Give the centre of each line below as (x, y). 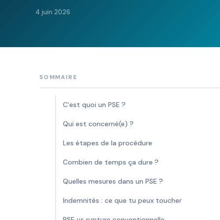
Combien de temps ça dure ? (111, 162)
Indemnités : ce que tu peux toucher (122, 200)
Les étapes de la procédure (108, 143)
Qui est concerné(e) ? (98, 124)
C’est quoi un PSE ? (94, 105)
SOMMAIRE (58, 77)
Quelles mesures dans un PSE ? (113, 181)
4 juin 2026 (53, 12)
